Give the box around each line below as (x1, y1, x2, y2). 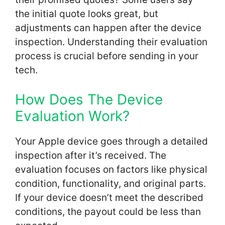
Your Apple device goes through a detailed (15, 136, 208, 148)
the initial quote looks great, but (15, 8, 158, 20)
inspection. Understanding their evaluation (15, 36, 207, 48)
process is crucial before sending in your (15, 50, 198, 62)
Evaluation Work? (15, 107, 130, 125)
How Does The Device (15, 91, 163, 108)
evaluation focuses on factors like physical (15, 164, 207, 176)
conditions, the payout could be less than (15, 206, 201, 218)
